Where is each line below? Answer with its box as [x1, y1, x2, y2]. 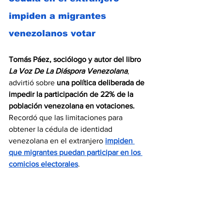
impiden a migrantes [9, 11, 109, 21]
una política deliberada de [57, 78, 146, 87]
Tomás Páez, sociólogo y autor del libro [9, 55, 143, 64]
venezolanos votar [9, 29, 95, 39]
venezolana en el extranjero [9, 137, 105, 145]
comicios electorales [9, 160, 78, 169]
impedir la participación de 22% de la [9, 90, 135, 99]
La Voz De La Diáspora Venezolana [9, 67, 127, 76]
